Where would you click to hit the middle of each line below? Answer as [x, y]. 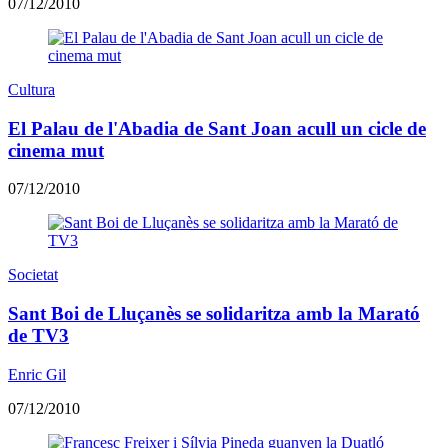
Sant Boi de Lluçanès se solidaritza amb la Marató [214, 314]
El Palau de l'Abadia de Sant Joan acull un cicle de [217, 128]
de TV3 [38, 336]
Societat [33, 275]
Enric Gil [37, 374]
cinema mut [56, 150]
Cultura [31, 89]
